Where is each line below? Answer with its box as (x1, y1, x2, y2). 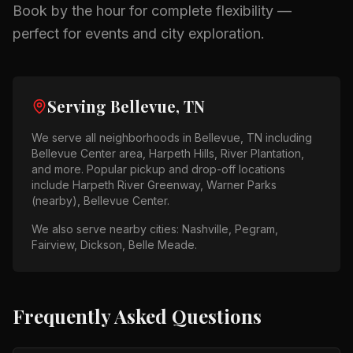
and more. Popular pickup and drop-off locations (32, 162, 285, 176)
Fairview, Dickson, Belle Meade (32, 238, 195, 251)
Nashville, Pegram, (182, 222, 278, 236)
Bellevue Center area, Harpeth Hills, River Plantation (32, 147, 301, 160)
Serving (47, 95, 110, 117)
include (32, 178, 72, 191)
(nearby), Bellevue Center (32, 194, 167, 207)
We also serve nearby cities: (32, 222, 182, 236)
